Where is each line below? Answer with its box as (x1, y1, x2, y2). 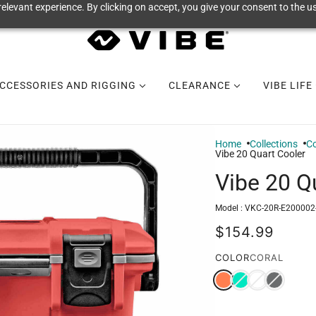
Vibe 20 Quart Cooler (215, 148, 305, 159)
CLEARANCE (168, 80, 233, 91)
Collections (250, 138, 298, 150)
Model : (215, 203, 245, 214)
